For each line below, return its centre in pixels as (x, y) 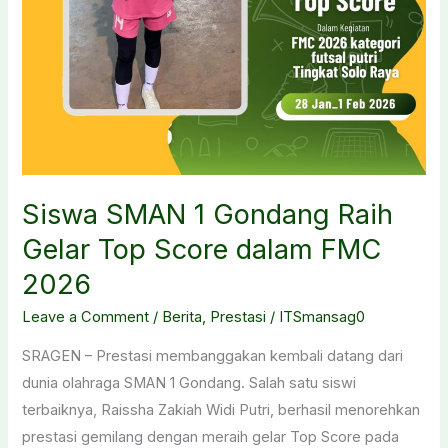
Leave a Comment (86, 317)
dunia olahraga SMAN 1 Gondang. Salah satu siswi (189, 382)
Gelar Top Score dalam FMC (202, 249)
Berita (182, 317)
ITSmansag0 (322, 317)
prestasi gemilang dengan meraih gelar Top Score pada (211, 436)
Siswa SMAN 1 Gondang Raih (208, 214)
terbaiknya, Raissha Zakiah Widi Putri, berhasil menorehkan (221, 409)
